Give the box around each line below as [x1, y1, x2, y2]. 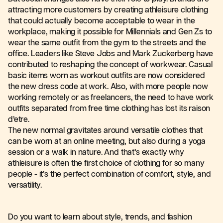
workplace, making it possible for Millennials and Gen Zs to [8, 28, 212, 36]
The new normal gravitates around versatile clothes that [8, 126, 203, 135]
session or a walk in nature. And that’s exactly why [8, 148, 184, 157]
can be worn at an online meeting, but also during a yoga [8, 137, 206, 146]
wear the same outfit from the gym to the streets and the [8, 39, 207, 47]
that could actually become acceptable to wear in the [8, 17, 195, 25]
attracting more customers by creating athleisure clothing [8, 6, 208, 14]
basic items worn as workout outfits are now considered [8, 72, 205, 80]
